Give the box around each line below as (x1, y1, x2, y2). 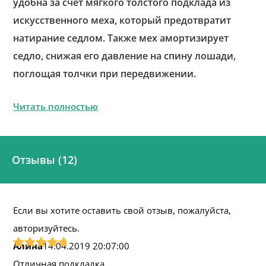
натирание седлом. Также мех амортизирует (13, 31, 229, 45)
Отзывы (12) (12, 153, 77, 167)
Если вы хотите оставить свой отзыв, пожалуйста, (13, 204, 232, 216)
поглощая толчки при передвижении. (13, 67, 197, 80)
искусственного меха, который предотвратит (13, 14, 232, 27)
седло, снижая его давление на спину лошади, (13, 49, 236, 62)
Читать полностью (13, 100, 99, 112)
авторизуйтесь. (13, 222, 80, 234)
